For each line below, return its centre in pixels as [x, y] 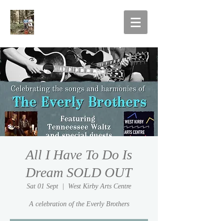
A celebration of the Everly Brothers [79, 204]
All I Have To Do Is [79, 155]
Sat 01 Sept [42, 186]
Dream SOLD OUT [79, 172]
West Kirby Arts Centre [100, 186]
